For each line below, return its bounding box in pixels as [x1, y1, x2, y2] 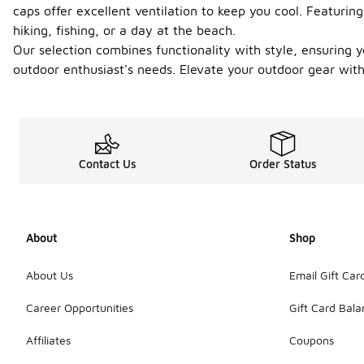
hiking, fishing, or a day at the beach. [13, 23, 236, 37]
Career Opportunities [26, 300, 133, 314]
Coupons [289, 332, 334, 347]
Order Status [249, 157, 317, 171]
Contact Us [78, 157, 136, 171]
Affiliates [26, 332, 71, 347]
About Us [26, 267, 73, 282]
